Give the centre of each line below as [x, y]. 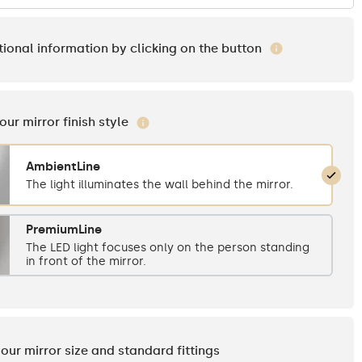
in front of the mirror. [86, 262]
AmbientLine [63, 166]
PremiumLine [64, 230]
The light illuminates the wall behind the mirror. [160, 184]
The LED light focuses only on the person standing [168, 248]
